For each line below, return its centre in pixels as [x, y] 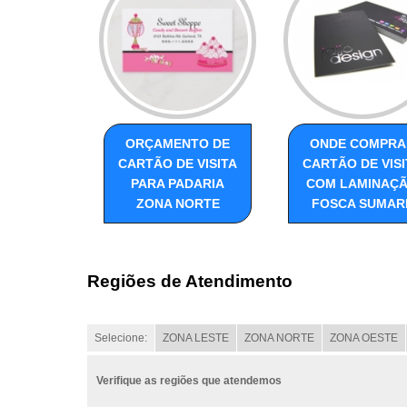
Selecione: [121, 338]
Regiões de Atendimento [190, 281]
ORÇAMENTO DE [178, 144]
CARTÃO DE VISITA [178, 164]
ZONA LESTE [196, 338]
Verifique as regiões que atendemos [189, 381]
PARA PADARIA [178, 184]
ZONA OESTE [364, 338]
